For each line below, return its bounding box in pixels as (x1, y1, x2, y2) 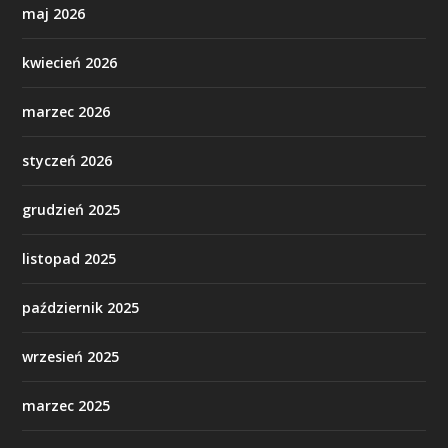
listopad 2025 (22, 248, 117, 268)
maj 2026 (22, 3, 86, 23)
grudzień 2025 (22, 199, 121, 219)
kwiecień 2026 (22, 52, 118, 72)
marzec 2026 (22, 101, 111, 121)
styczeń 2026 (22, 150, 113, 170)
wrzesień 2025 (22, 346, 120, 366)
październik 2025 (22, 297, 140, 317)
